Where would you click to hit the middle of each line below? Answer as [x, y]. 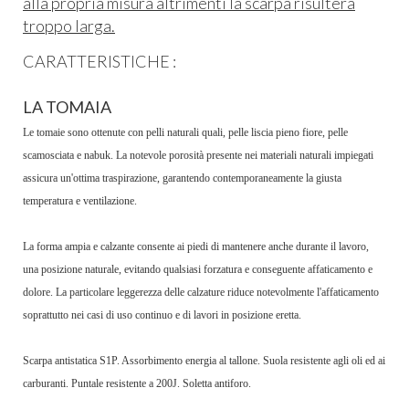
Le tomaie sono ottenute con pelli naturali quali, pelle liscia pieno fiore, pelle [185, 133]
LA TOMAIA [67, 107]
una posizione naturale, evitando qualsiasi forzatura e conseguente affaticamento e [198, 270]
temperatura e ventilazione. [80, 201]
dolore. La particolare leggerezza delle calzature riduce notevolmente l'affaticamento [201, 293]
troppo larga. [69, 25]
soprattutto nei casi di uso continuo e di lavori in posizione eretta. [162, 315]
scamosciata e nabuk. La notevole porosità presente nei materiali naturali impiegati [198, 156]
